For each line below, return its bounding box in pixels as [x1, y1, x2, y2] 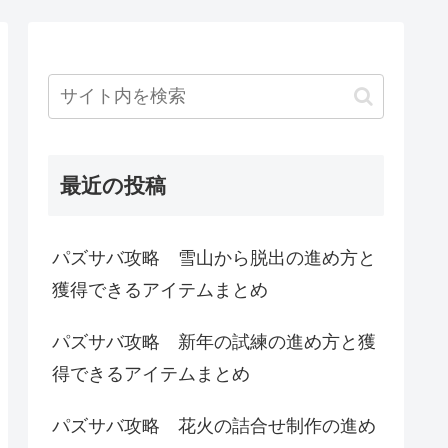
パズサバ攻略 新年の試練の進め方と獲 [52, 332, 376, 353]
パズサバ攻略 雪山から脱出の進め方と [52, 248, 376, 269]
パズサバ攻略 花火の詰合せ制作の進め [52, 416, 376, 437]
